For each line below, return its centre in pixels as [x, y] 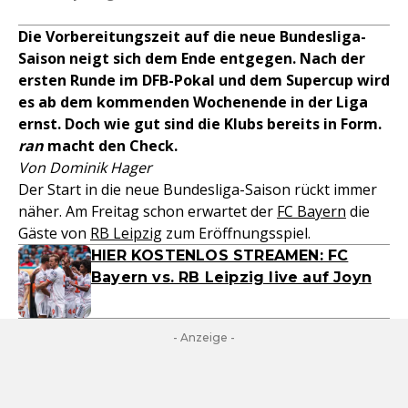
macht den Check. [111, 146]
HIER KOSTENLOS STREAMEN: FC [220, 255]
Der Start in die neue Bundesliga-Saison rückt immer [198, 189]
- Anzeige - [204, 337]
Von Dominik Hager [85, 168]
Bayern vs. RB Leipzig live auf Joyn [231, 277]
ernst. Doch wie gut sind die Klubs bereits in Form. [200, 124]
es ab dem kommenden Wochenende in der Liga [193, 102]
